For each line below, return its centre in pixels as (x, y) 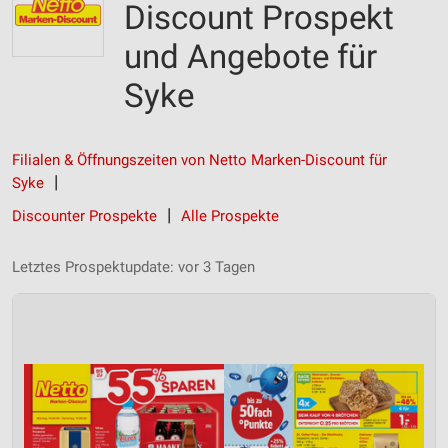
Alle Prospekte (230, 216)
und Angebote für (250, 56)
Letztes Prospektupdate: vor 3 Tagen (133, 267)
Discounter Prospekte (84, 216)
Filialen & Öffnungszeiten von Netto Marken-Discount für (199, 160)
